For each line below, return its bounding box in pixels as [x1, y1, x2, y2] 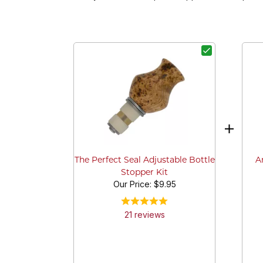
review [131, 210, 161, 220]
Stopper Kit [121, 168, 168, 178]
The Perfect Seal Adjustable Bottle [74, 156, 215, 166]
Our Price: [113, 179, 154, 190]
